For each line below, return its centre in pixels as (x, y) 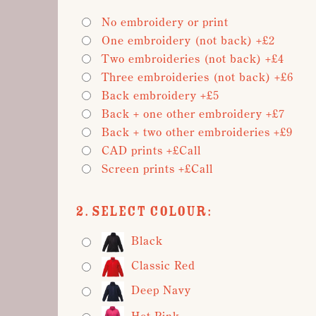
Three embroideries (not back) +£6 (197, 77)
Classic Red (163, 266)
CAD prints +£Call (151, 150)
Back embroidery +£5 (160, 95)
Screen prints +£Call (157, 169)
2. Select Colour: (144, 212)
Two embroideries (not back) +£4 (193, 59)
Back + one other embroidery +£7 (193, 114)
